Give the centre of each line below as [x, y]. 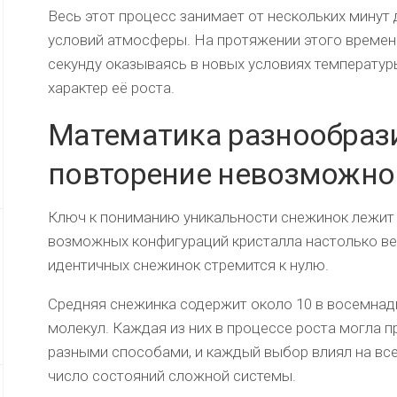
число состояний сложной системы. [172, 376]
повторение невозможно [222, 174]
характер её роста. [111, 88]
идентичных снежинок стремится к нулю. [188, 265]
